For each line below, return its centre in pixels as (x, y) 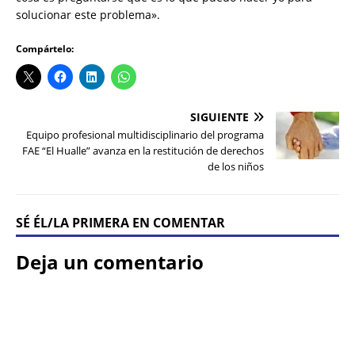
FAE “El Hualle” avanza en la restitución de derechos (143, 151)
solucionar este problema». (88, 15)
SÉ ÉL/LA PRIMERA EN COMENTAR (120, 223)
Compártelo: (45, 49)
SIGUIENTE (219, 117)
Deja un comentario (110, 262)
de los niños (236, 167)
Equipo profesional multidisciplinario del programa (145, 135)
